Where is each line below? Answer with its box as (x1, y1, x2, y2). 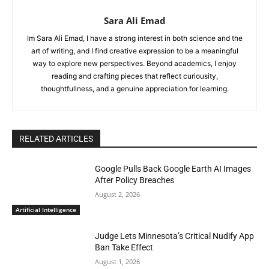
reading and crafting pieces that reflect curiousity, (51, 71, 218, 81)
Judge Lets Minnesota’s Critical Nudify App (95, 231, 255, 241)
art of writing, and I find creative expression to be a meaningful (31, 46, 238, 56)
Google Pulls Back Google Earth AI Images (95, 164, 252, 174)
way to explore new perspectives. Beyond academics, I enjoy (32, 59, 237, 68)
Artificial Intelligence (16, 205, 76, 214)
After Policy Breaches (95, 175, 175, 186)
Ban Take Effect (95, 242, 154, 252)
